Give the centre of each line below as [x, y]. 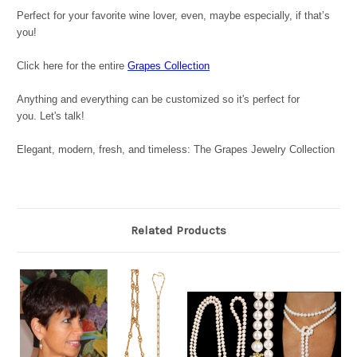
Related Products [178, 231]
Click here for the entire [72, 66]
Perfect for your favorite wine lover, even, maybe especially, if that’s [173, 16]
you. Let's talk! [51, 116]
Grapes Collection [169, 66]
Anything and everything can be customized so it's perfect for [158, 100]
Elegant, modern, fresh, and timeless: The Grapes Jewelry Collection [176, 150]
